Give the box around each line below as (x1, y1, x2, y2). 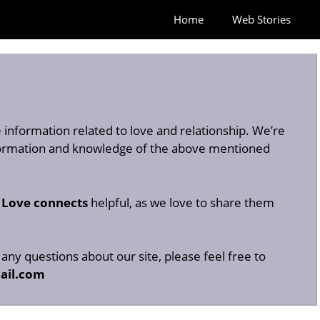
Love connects (1, 194, 88, 211)
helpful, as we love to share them (88, 194, 274, 211)
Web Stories (232, 12, 291, 26)
